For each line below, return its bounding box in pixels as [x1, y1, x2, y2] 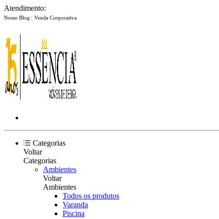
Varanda [63, 200, 88, 209]
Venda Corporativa [34, 15, 77, 21]
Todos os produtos [63, 192, 119, 200]
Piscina [63, 209, 85, 218]
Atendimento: [4, 4, 46, 12]
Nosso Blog [4, 15, 31, 21]
